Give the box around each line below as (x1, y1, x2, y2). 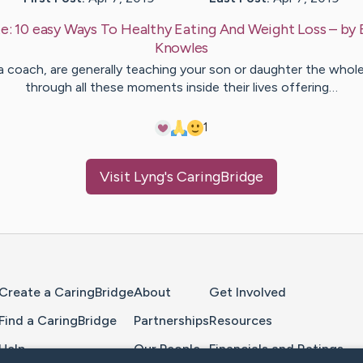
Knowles (154, 39, 209, 58)
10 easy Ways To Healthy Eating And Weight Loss (15, 20, 327, 39)
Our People (134, 340, 200, 357)
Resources (209, 312, 272, 328)
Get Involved (209, 284, 286, 301)
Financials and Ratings (209, 340, 344, 357)
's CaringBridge (164, 168, 263, 186)
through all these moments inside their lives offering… (25, 79, 338, 96)
